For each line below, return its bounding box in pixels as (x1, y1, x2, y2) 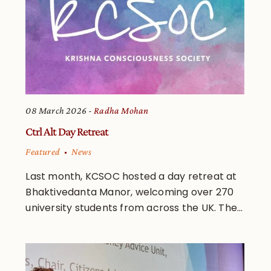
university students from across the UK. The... (25, 200, 243, 215)
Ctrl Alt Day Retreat (25, 124, 109, 138)
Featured (25, 146, 60, 157)
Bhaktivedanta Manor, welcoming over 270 (25, 184, 234, 199)
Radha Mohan (94, 105, 149, 116)
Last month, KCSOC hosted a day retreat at (25, 169, 237, 183)
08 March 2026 (25, 105, 87, 116)
